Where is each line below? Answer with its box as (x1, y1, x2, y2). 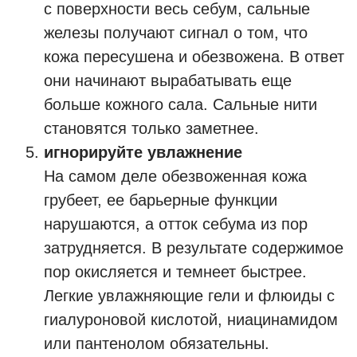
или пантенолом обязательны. (44, 335, 269, 352)
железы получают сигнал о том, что (44, 24, 308, 41)
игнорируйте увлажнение (44, 143, 242, 161)
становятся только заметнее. (44, 120, 259, 137)
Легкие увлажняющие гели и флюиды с (44, 287, 335, 304)
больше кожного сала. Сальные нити (44, 96, 317, 113)
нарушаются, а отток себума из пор (44, 215, 308, 233)
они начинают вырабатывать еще (44, 72, 292, 89)
